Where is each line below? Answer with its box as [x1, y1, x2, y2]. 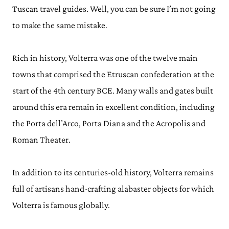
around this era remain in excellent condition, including [12, 102, 215, 112]
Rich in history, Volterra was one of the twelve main [12, 53, 198, 63]
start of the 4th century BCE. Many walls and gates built [12, 85, 213, 96]
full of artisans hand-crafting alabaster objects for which [12, 184, 214, 194]
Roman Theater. [12, 134, 71, 145]
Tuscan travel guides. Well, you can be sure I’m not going [12, 4, 216, 14]
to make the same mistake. [12, 20, 109, 30]
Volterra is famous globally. [12, 200, 111, 210]
